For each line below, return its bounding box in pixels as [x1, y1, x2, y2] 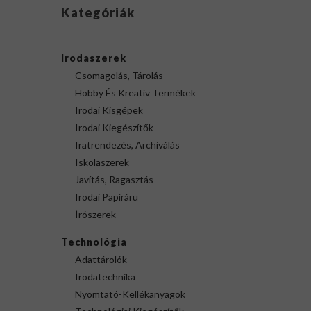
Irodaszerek [61, 52, 126, 64]
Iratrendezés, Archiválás [75, 139, 180, 151]
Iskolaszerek [75, 156, 129, 168]
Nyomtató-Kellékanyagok [75, 288, 185, 300]
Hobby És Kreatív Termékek [75, 87, 196, 99]
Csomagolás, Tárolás [75, 69, 163, 81]
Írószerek [75, 208, 116, 220]
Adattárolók [75, 253, 127, 265]
